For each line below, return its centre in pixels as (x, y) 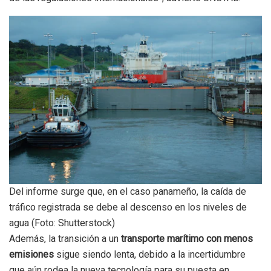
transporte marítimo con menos (187, 239)
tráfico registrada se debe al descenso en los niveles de (128, 208)
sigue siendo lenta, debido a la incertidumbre (150, 255)
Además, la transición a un (65, 239)
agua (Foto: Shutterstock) (62, 224)
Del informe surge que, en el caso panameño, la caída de (128, 192)
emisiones (31, 255)
